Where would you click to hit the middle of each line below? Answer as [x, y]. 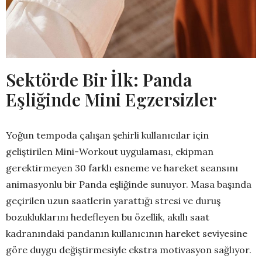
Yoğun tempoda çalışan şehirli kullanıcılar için [107, 135]
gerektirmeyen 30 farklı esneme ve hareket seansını [122, 168]
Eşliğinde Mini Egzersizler [111, 100]
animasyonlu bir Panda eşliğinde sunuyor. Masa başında [129, 185]
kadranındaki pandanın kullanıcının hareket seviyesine [127, 234]
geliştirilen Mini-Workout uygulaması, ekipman [110, 152]
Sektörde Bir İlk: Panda [99, 80]
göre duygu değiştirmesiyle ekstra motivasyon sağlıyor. [129, 250]
